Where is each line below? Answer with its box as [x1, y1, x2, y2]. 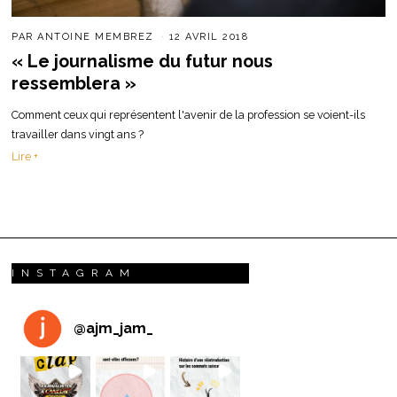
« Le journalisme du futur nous [12, 51, 274, 72]
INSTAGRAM [12, 266, 137, 279]
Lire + [12, 149, 39, 163]
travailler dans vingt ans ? [12, 128, 144, 142]
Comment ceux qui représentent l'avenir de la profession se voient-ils [12, 108, 366, 122]
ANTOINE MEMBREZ [37, 31, 154, 43]
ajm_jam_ [86, 319, 154, 337]
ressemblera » [12, 73, 137, 94]
